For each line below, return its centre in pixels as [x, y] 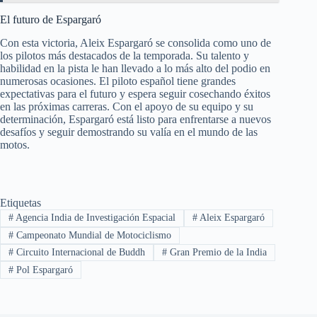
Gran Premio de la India [217, 253]
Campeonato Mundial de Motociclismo [92, 235]
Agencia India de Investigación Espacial [94, 218]
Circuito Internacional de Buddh [79, 253]
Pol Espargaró [43, 270]
